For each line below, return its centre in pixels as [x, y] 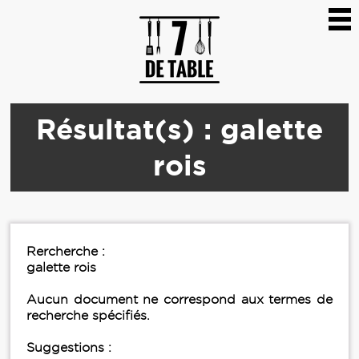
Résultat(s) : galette [179, 129]
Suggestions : [69, 347]
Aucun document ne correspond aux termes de [179, 299]
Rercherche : [66, 251]
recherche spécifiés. [88, 315]
